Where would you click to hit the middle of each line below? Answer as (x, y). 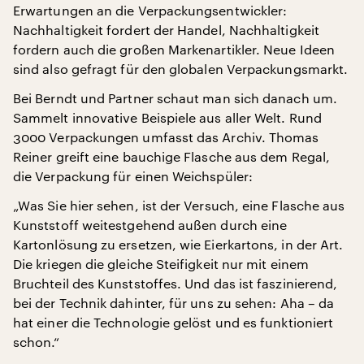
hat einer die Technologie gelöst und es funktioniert (173, 322)
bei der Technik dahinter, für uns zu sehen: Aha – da (174, 302)
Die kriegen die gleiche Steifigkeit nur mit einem (161, 263)
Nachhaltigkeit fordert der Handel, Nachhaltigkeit (166, 29)
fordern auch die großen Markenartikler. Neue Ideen (174, 49)
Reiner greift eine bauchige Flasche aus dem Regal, (171, 156)
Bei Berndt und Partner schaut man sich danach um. (175, 97)
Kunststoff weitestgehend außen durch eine (150, 224)
